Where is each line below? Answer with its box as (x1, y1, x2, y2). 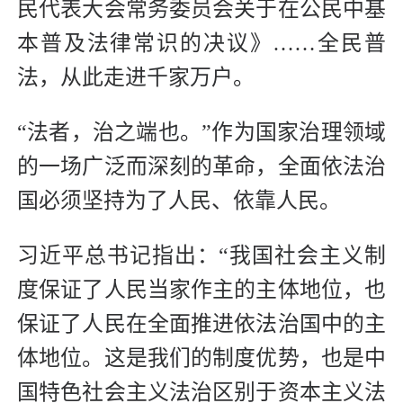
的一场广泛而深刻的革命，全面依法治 (17, 155, 386, 179)
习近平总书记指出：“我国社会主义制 (17, 244, 386, 268)
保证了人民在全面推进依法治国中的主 (17, 312, 386, 336)
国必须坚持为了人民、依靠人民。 (17, 189, 341, 213)
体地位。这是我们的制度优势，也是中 (17, 346, 386, 371)
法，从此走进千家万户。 (17, 66, 255, 90)
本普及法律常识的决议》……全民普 (17, 31, 386, 56)
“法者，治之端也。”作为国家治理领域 (17, 121, 386, 145)
